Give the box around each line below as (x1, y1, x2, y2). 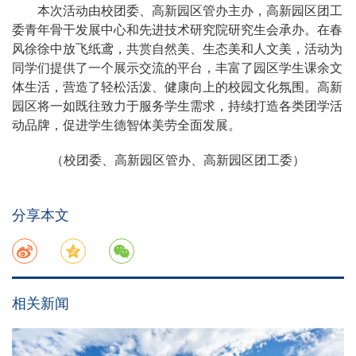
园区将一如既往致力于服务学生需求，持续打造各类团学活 (12, 99, 342, 113)
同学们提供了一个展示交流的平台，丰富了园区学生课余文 (12, 60, 342, 75)
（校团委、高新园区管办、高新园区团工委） (51, 153, 305, 167)
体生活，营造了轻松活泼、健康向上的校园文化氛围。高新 (12, 79, 342, 94)
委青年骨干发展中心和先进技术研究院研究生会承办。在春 (12, 22, 342, 37)
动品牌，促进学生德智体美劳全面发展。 (12, 118, 241, 132)
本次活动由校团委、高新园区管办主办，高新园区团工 (37, 3, 342, 17)
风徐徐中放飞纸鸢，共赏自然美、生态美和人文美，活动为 (12, 41, 342, 56)
